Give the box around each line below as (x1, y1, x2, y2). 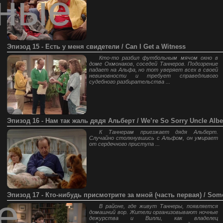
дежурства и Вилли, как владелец (89, 215, 218, 221)
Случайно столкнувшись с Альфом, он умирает (89, 135, 218, 141)
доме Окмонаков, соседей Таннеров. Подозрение (89, 61, 218, 67)
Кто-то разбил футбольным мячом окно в (99, 55, 218, 61)
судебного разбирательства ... (89, 79, 170, 85)
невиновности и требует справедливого (89, 73, 218, 79)
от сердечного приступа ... (89, 141, 160, 147)
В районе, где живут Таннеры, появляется (99, 203, 218, 209)
